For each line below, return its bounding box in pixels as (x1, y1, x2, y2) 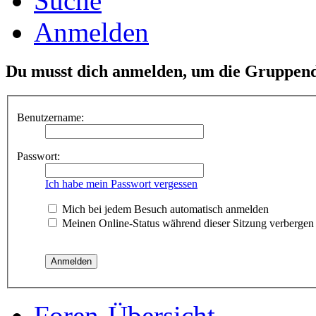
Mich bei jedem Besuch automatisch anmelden (59, 203, 269, 216)
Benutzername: (17, 111, 84, 124)
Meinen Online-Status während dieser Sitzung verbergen (59, 217, 314, 230)
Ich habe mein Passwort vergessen (45, 178, 197, 190)
